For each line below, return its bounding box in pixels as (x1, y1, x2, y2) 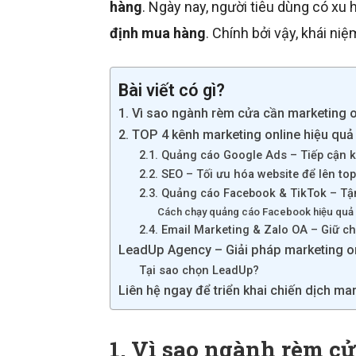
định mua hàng (110, 25, 206, 41)
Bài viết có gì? (118, 79, 225, 100)
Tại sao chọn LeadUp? (138, 263, 259, 277)
